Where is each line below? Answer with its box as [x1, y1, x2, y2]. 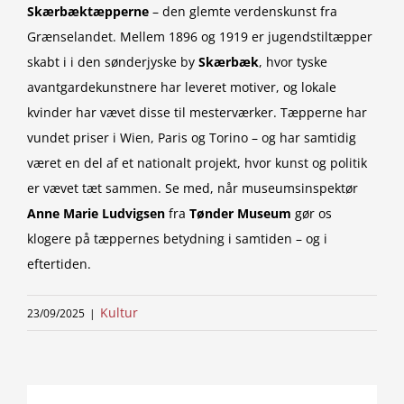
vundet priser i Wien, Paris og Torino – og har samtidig [27, 129, 356, 146]
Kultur [100, 304, 138, 321]
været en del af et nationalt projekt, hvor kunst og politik [27, 154, 367, 171]
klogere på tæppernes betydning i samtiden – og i [27, 230, 327, 247]
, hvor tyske [259, 53, 327, 70]
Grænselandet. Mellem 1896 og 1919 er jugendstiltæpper [27, 28, 372, 45]
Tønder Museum [189, 205, 291, 222]
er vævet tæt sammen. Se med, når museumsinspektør [27, 179, 358, 197]
